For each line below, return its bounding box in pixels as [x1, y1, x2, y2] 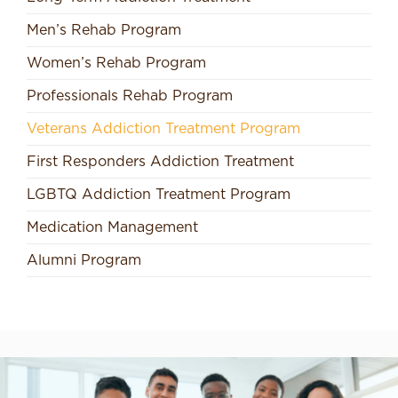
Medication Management [27, 219, 198, 235]
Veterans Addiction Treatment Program [27, 121, 300, 136]
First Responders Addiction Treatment [27, 154, 294, 169]
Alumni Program [27, 252, 141, 267]
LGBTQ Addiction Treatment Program [27, 187, 291, 202]
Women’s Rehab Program [27, 55, 206, 70]
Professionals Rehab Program [27, 88, 233, 103]
